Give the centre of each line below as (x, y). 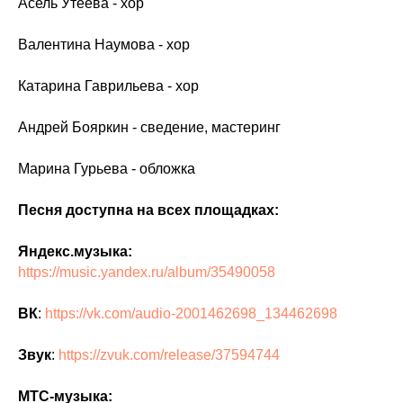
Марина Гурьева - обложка (107, 169)
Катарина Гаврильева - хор (108, 86)
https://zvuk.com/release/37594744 (169, 355)
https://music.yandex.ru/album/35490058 (147, 272)
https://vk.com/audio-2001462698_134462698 (191, 313)
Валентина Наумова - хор (104, 45)
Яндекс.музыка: (75, 251)
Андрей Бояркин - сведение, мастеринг (149, 127)
